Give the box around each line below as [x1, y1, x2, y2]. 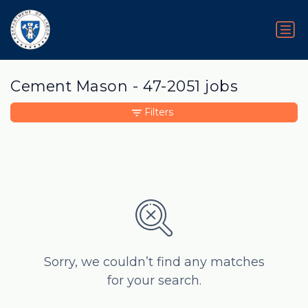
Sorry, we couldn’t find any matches [43, 254, 265, 270]
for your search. [107, 273, 201, 289]
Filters [144, 106, 173, 119]
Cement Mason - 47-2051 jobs [10, 77, 239, 96]
